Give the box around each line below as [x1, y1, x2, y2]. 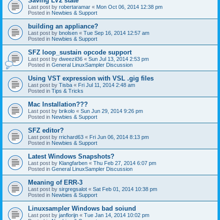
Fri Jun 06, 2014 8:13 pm [89, 134, 149, 140]
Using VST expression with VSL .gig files [28, 74, 154, 82]
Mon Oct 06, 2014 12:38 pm [96, 3, 163, 10]
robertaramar [59, 3, 90, 10]
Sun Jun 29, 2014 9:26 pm [81, 108, 143, 114]
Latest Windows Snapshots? [28, 152, 114, 160]
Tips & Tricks [52, 87, 83, 94]
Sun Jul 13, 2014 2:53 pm [88, 55, 149, 62]
